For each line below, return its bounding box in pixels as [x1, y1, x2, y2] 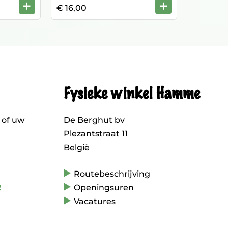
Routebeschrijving [73, 169, 150, 179]
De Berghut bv [63, 115, 125, 125]
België [63, 142, 90, 152]
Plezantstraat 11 [63, 129, 128, 138]
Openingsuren [73, 183, 134, 192]
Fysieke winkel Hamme [63, 85, 199, 102]
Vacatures [73, 196, 116, 206]
